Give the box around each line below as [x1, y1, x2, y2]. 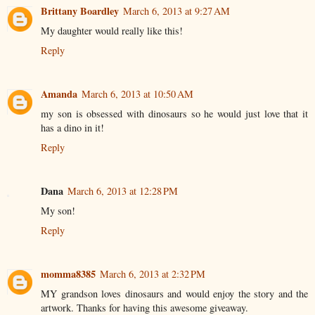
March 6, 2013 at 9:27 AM [123, 4, 230, 18]
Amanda [41, 86, 77, 102]
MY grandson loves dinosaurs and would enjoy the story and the [41, 287, 308, 301]
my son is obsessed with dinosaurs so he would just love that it [41, 107, 308, 121]
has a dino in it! [41, 121, 104, 135]
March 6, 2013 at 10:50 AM [82, 87, 193, 101]
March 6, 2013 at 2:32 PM [100, 267, 205, 281]
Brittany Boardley [41, 4, 119, 19]
